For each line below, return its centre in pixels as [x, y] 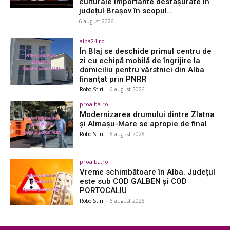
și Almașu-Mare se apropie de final [143, 123]
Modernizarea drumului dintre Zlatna [147, 114]
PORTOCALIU [103, 190]
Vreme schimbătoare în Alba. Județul [148, 172]
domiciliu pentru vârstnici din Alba [142, 70]
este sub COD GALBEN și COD [133, 181]
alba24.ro [92, 41]
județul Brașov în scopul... [126, 11]
